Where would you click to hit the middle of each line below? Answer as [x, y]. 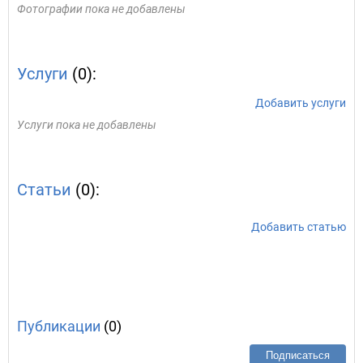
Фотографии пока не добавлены [101, 9]
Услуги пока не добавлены [87, 125]
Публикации [59, 326]
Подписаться [298, 355]
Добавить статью [299, 227]
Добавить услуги [301, 103]
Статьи [44, 190]
